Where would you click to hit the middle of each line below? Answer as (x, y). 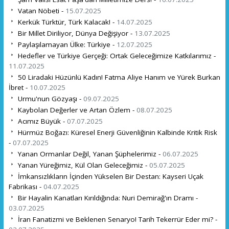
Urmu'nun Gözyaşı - (49, 98)
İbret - (19, 87)
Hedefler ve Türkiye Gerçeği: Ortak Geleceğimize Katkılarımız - (116, 55)
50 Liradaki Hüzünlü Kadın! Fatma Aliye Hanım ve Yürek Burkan (118, 77)
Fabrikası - (26, 186)
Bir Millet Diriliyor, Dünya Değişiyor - (75, 33)
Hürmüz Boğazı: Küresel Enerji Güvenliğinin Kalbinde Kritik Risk (116, 132)
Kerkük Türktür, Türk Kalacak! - (66, 22)
